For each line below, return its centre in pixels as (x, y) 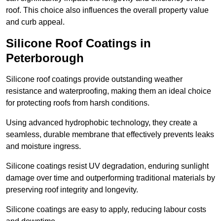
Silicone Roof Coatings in (78, 43)
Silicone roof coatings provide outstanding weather (94, 79)
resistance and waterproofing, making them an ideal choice (109, 91)
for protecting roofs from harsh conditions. (78, 103)
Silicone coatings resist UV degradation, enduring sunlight (107, 166)
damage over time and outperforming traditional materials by (110, 178)
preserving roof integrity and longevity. (72, 190)
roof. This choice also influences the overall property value (107, 10)
